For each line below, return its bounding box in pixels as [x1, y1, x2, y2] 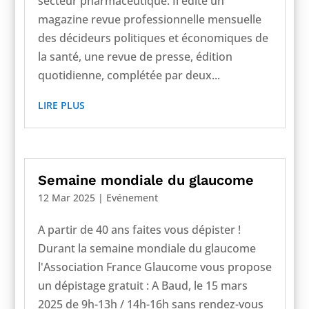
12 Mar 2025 [37, 191, 95, 205]
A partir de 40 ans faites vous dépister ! [37, 222, 241, 238]
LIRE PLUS [37, 98, 85, 112]
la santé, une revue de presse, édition [37, 48, 232, 64]
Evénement [106, 191, 158, 205]
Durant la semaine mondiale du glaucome [37, 241, 256, 257]
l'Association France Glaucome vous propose [37, 259, 272, 275]
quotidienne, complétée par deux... [37, 67, 220, 83]
